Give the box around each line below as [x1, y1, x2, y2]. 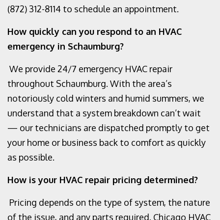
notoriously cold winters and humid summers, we [7, 93, 204, 104]
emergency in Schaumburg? [7, 41, 124, 52]
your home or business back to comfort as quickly [7, 137, 206, 148]
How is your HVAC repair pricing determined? [7, 174, 198, 185]
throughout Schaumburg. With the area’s [7, 78, 172, 89]
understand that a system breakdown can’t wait [7, 108, 201, 118]
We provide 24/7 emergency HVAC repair [9, 63, 172, 74]
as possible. [7, 152, 55, 163]
